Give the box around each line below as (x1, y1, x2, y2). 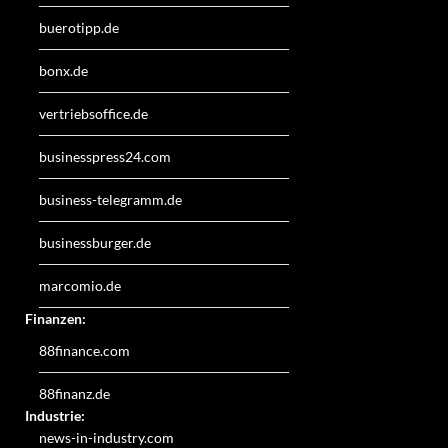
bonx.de (39, 61, 88, 79)
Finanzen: (25, 309, 86, 327)
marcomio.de (39, 276, 121, 294)
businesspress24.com (39, 147, 171, 165)
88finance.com (39, 341, 130, 359)
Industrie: (25, 406, 85, 424)
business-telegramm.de (39, 190, 182, 208)
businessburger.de (39, 233, 151, 251)
